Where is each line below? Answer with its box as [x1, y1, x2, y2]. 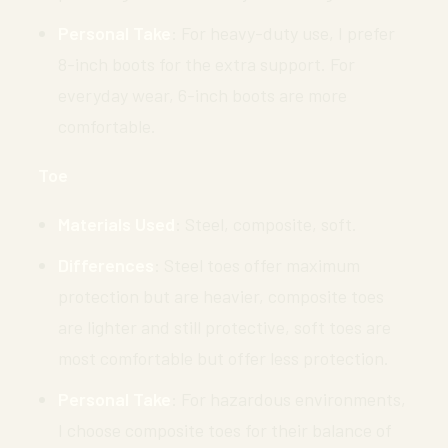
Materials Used [58, 212, 175, 235]
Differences [58, 253, 154, 276]
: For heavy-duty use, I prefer [171, 21, 395, 44]
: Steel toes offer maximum [154, 253, 360, 276]
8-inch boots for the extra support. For [58, 52, 355, 75]
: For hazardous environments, [171, 387, 406, 410]
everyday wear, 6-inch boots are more [58, 83, 347, 106]
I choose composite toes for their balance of [58, 418, 392, 441]
